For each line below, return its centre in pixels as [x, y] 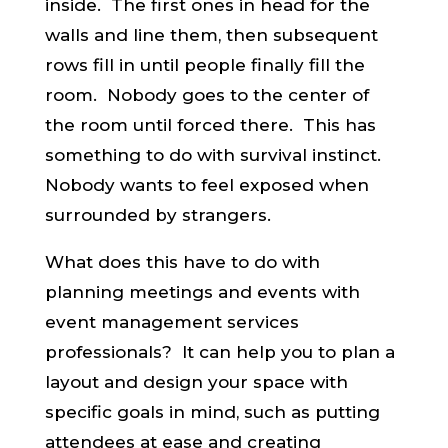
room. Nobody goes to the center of [206, 95]
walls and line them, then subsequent [211, 35]
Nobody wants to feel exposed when [206, 185]
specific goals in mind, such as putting [212, 412]
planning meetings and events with [202, 292]
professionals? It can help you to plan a [219, 352]
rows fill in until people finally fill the [204, 65]
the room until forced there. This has [210, 125]
